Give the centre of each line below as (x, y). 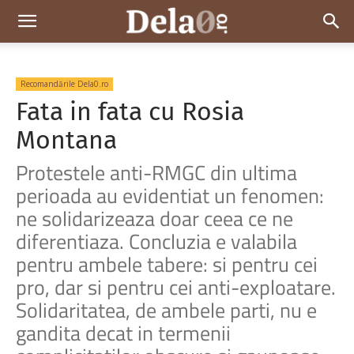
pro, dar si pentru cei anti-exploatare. (176, 287)
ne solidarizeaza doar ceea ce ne (154, 218)
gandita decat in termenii (123, 333)
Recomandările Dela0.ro (64, 84)
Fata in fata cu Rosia (130, 111)
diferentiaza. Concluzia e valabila (156, 241)
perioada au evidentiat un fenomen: (170, 196)
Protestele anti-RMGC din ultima (156, 173)
